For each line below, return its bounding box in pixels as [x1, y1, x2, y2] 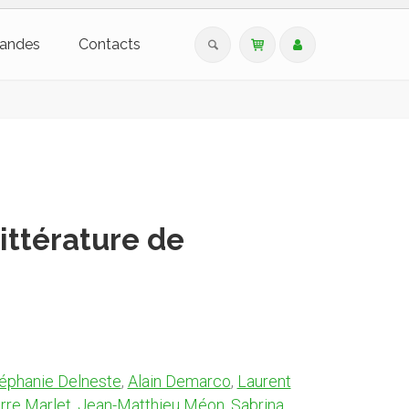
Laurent [236, 372, 291, 391]
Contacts [78, 36, 141, 53]
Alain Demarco [127, 372, 231, 391]
